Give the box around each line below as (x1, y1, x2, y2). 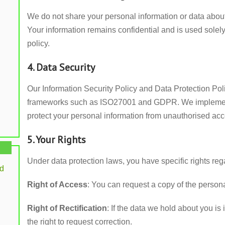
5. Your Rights (27, 133, 86, 146)
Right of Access (27, 180, 87, 189)
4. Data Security (27, 61, 95, 74)
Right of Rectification (27, 204, 107, 212)
